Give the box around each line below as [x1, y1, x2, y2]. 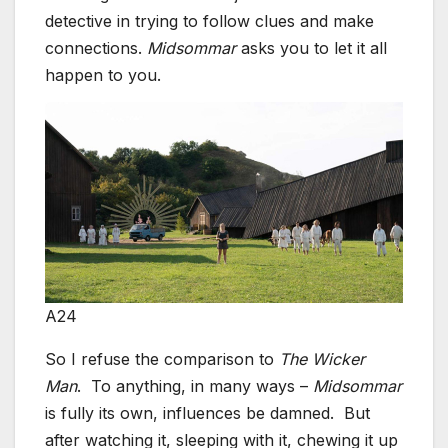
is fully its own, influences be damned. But [45, 402, 370, 423]
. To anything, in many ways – [77, 375, 313, 396]
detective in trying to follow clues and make [45, 11, 374, 32]
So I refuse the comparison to [45, 348, 279, 369]
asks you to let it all [236, 38, 387, 59]
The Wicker [279, 348, 365, 369]
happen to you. [45, 65, 161, 86]
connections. [45, 38, 147, 59]
